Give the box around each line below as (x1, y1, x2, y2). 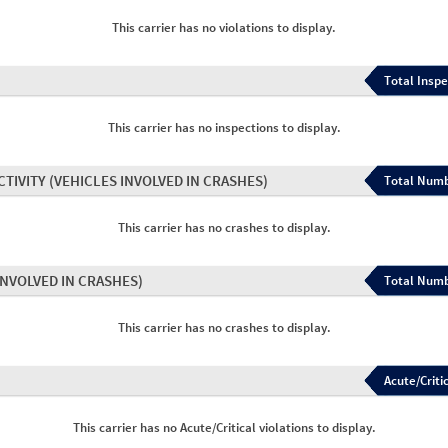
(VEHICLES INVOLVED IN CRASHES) (49, 171, 268, 190)
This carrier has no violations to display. (112, 19, 336, 36)
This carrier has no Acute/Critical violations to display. (72, 419, 376, 436)
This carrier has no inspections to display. (107, 119, 341, 136)
